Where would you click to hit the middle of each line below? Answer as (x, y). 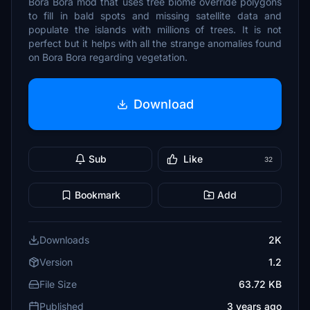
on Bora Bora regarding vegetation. (108, 57)
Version (56, 262)
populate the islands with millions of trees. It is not (155, 29)
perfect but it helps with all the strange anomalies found (155, 43)
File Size (58, 284)
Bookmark (97, 195)
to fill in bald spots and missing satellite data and (155, 16)
